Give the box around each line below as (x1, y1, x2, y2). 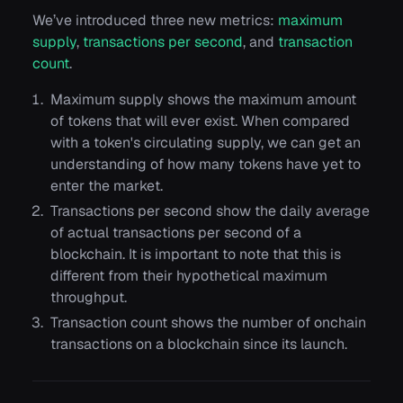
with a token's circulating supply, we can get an (50, 132, 361, 152)
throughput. (50, 287, 127, 307)
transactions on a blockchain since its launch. (50, 334, 347, 354)
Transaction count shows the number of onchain (50, 312, 366, 332)
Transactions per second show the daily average (50, 201, 370, 220)
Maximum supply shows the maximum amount (50, 89, 356, 109)
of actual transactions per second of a (50, 222, 301, 242)
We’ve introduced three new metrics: (32, 10, 278, 30)
